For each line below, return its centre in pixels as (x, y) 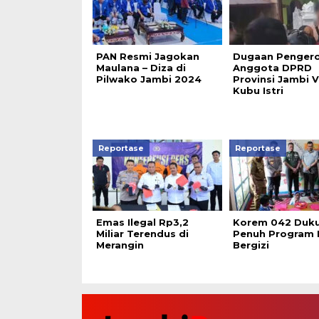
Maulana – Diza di (141, 67)
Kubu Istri (258, 90)
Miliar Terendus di (142, 233)
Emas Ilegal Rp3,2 (142, 222)
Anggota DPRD (272, 67)
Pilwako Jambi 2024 (148, 79)
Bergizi (251, 245)
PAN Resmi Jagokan (147, 56)
